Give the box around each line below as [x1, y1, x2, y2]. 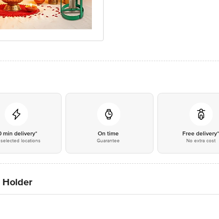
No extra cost [186, 138, 216, 144]
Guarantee [97, 138, 120, 144]
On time [98, 130, 119, 137]
